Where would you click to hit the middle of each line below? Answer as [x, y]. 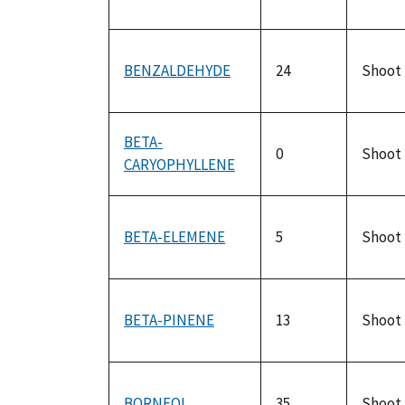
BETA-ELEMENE [174, 237]
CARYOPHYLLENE [179, 165]
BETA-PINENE [169, 320]
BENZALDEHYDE [177, 71]
